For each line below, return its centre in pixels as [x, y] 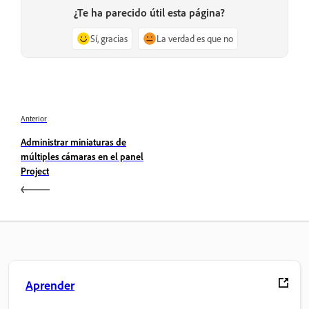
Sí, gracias [109, 38]
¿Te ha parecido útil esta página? [149, 12]
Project [35, 171]
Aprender [50, 285]
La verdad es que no [195, 38]
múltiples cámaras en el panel [82, 157]
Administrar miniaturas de [73, 142]
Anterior [34, 119]
